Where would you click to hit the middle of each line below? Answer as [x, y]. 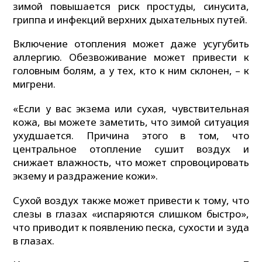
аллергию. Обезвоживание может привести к [131, 57]
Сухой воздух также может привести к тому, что [131, 200]
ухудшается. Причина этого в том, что [131, 135]
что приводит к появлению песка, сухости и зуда [131, 227]
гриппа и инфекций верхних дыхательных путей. [130, 19]
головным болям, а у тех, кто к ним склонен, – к [131, 71]
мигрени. [35, 84]
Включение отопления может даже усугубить [131, 44]
